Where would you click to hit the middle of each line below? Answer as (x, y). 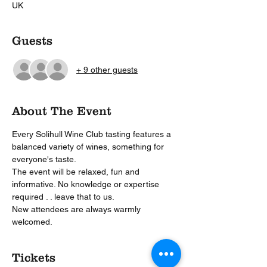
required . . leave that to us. (63, 197)
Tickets (34, 257)
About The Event (62, 111)
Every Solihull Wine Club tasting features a (93, 134)
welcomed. (33, 222)
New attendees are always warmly (77, 209)
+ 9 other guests (107, 69)
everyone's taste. (44, 159)
